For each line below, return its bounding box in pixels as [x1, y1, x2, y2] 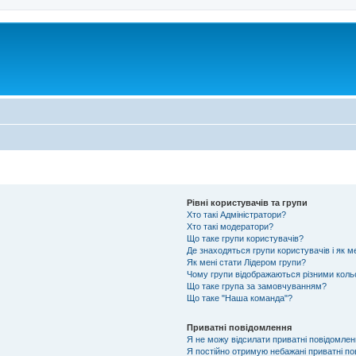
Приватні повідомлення [187, 323, 292, 332]
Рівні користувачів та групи [187, 198, 308, 207]
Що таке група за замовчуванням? [187, 281, 327, 291]
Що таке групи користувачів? [187, 234, 304, 243]
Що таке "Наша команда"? [187, 293, 293, 303]
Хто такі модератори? [187, 222, 274, 231]
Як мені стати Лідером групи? [187, 257, 307, 267]
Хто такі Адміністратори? [187, 210, 287, 219]
